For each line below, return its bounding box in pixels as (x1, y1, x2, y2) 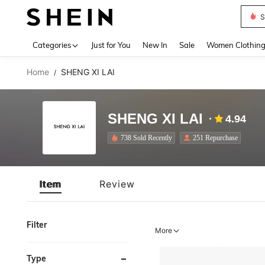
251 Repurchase (193, 133, 238, 142)
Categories (33, 40, 71, 50)
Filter (27, 219, 47, 230)
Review (99, 177, 135, 190)
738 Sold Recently (121, 133, 172, 142)
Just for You (91, 40, 131, 50)
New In (143, 40, 167, 50)
